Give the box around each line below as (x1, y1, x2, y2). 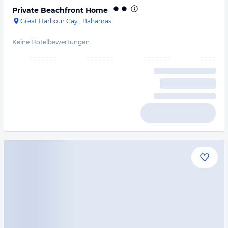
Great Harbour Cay (20, 17, 78, 25)
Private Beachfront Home (12, 6, 108, 15)
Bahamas (82, 17, 111, 25)
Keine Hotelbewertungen (12, 38, 90, 46)
